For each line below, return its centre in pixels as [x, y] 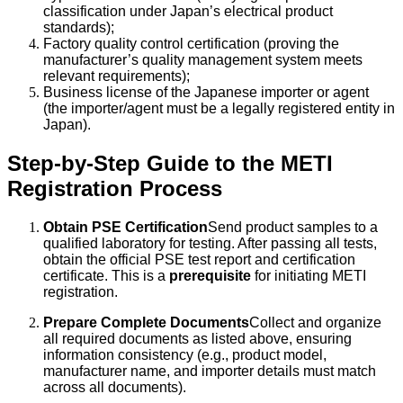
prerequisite [210, 275]
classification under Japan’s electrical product [188, 11]
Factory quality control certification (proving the [191, 43]
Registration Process [115, 188]
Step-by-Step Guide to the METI [170, 163]
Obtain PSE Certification [125, 227]
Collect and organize [315, 322]
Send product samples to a [293, 227]
